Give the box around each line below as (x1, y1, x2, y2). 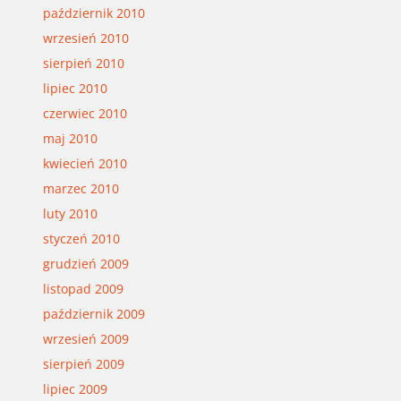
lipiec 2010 (42, 79, 107, 97)
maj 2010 (42, 129, 98, 147)
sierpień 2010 (42, 54, 124, 72)
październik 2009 (42, 304, 145, 322)
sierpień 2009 (42, 354, 124, 372)
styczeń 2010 (42, 229, 120, 247)
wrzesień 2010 (42, 29, 129, 47)
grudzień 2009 (42, 254, 129, 272)
